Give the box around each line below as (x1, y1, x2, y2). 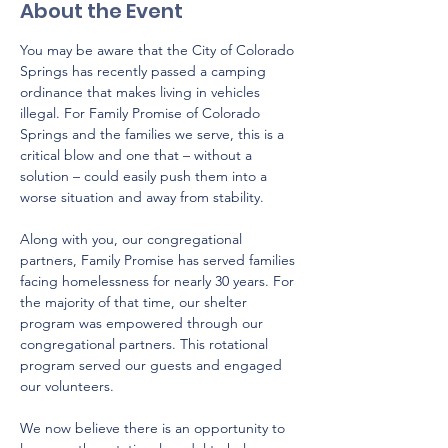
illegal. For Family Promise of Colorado (20, 104, 264, 122)
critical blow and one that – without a (20, 146, 256, 164)
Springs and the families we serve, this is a (20, 125, 288, 143)
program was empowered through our (20, 314, 267, 332)
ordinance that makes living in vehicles (20, 83, 264, 101)
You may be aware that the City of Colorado (20, 41, 298, 59)
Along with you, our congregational (20, 230, 246, 248)
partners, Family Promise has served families (20, 251, 299, 269)
